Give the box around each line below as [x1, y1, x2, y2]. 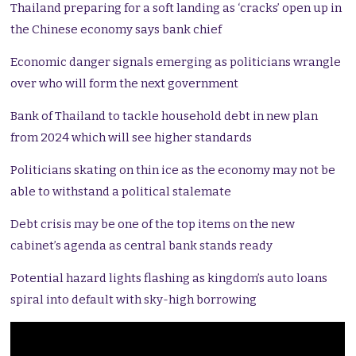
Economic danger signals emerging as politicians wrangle [10, 55, 342, 70]
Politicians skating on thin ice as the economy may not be [10, 163, 336, 178]
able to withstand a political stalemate [10, 184, 232, 199]
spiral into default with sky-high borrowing [10, 292, 257, 308]
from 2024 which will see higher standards [10, 130, 253, 145]
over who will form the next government [10, 76, 239, 91]
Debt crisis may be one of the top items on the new [10, 217, 296, 232]
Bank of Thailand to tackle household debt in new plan [10, 109, 319, 124]
